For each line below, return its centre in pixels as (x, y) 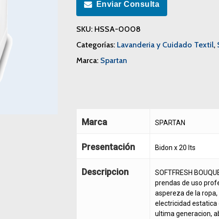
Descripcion (105, 172)
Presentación (108, 147)
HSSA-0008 (117, 29)
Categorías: (96, 45)
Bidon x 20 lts (175, 148)
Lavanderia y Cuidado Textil (165, 45)
